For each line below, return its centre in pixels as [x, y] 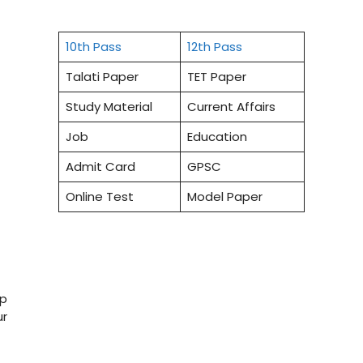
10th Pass [93, 47]
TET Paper [216, 77]
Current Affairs [231, 107]
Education [217, 137]
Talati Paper [102, 77]
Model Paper [224, 197]
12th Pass [214, 47]
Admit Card [100, 167]
